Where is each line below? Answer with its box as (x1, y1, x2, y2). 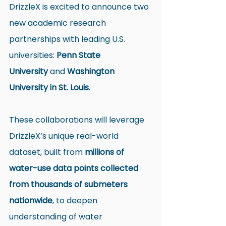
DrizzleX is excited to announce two (9, 1, 151, 13)
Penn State (56, 49, 102, 61)
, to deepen (52, 195, 99, 206)
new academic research (9, 17, 108, 29)
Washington (67, 66, 117, 77)
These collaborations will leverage (9, 114, 146, 126)
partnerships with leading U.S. (9, 33, 127, 45)
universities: (9, 49, 56, 61)
